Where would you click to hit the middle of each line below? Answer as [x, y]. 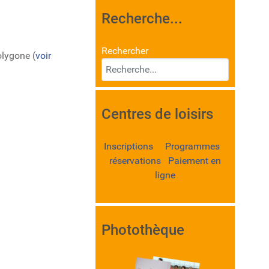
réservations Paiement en [165, 161]
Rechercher [125, 51]
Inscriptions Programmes [165, 147]
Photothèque [143, 230]
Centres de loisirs [158, 114]
